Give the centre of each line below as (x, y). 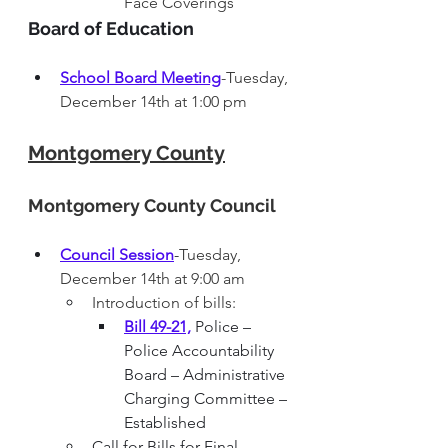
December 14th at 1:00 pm (153, 101)
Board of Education (111, 28)
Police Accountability (201, 350)
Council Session (117, 254)
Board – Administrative (206, 374)
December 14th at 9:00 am (152, 278)
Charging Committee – (207, 398)
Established (165, 422)
